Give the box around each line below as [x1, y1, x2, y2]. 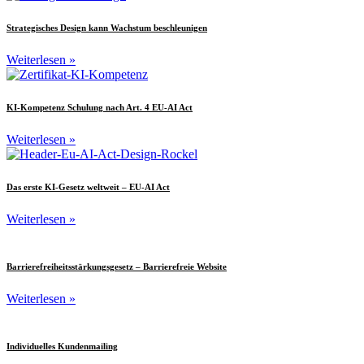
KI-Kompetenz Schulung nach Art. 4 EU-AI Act [6, 102, 193, 113]
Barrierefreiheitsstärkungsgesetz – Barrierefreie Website [6, 262, 227, 272]
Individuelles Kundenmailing [6, 341, 118, 352]
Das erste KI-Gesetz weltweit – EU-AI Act [6, 182, 170, 193]
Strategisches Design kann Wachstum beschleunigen [6, 23, 207, 33]
